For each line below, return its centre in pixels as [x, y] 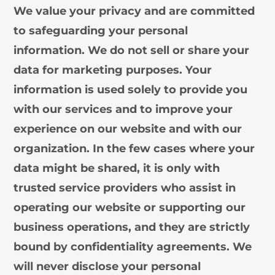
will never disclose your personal [107, 266]
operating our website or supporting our [130, 207]
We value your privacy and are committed [134, 11]
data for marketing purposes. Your [113, 70]
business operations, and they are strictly [132, 227]
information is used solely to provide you [131, 89]
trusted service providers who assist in [125, 188]
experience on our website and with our [128, 129]
